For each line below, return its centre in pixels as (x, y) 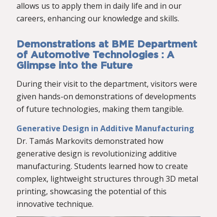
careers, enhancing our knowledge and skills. (98, 18)
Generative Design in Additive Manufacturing (105, 128)
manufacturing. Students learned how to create (102, 166)
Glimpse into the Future (74, 66)
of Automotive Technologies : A (95, 55)
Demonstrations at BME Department (107, 44)
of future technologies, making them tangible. (100, 109)
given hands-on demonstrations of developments (106, 97)
